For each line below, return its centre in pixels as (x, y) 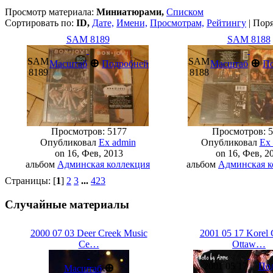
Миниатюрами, (130, 12)
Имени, (132, 23)
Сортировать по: (41, 23)
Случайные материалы (67, 204)
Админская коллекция (104, 164)
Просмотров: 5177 (88, 131)
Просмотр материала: (51, 12)
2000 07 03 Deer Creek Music (89, 233)
